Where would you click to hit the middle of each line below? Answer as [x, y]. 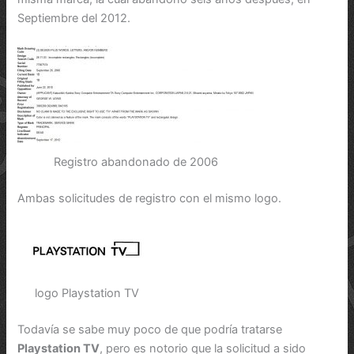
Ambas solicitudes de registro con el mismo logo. [150, 198]
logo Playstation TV [87, 293]
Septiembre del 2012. [74, 18]
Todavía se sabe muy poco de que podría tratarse [150, 329]
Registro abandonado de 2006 [136, 162]
